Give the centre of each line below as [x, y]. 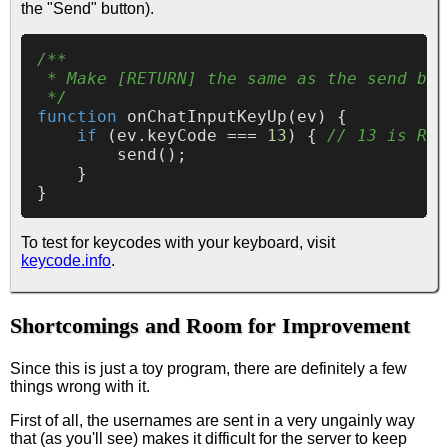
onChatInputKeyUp [207, 117]
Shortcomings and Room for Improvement [210, 325]
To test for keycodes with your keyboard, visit [178, 243]
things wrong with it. [80, 386]
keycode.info [66, 261]
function [77, 117]
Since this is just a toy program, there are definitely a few [208, 368]
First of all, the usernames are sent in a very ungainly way [212, 420]
